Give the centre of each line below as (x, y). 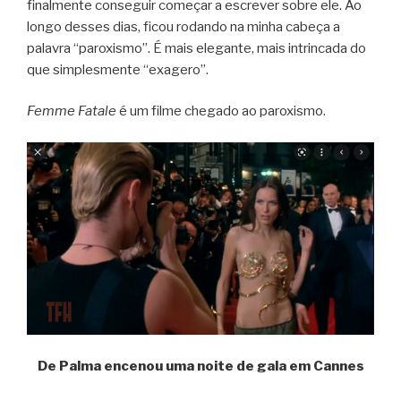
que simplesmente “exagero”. (118, 69)
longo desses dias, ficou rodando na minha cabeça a (183, 26)
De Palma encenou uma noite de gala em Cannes (200, 366)
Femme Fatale (72, 111)
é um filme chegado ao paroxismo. (221, 111)
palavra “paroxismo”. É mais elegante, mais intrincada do (196, 48)
